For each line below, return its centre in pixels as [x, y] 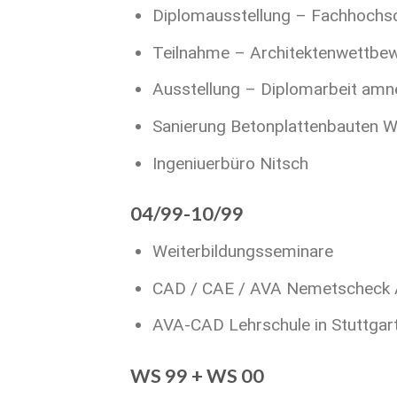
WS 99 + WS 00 [197, 376]
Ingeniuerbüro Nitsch [230, 163]
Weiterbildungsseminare [242, 252]
